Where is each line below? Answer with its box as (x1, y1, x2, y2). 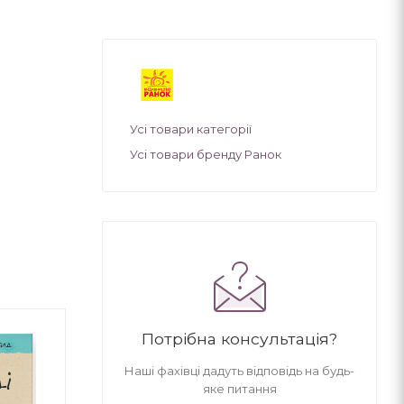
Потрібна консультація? (142, 328, 337, 348)
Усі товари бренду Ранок (130, 146, 281, 161)
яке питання (202, 381, 277, 396)
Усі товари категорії (130, 121, 252, 136)
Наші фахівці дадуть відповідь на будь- (124, 363, 354, 378)
